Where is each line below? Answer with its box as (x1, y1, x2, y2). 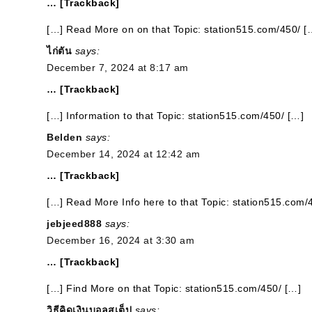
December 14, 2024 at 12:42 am (47, 148, 201, 159)
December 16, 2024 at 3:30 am (47, 235, 194, 246)
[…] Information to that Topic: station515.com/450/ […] (47, 110, 304, 121)
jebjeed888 (47, 218, 102, 229)
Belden (47, 132, 82, 143)
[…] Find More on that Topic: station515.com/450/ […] (47, 283, 301, 294)
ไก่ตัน (47, 45, 72, 56)
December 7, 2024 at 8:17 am (47, 62, 189, 73)
